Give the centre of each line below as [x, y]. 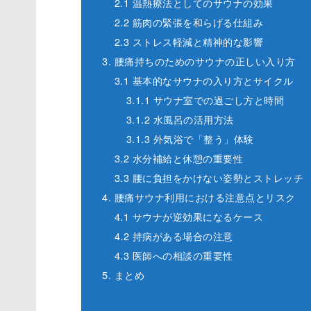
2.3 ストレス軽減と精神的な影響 [189, 42]
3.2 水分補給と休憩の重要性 [179, 158]
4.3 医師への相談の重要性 [174, 255]
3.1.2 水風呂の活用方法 [180, 119]
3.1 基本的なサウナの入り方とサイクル [204, 81]
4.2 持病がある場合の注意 [174, 236]
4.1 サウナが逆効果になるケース [189, 217]
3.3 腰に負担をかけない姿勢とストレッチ [209, 178]
